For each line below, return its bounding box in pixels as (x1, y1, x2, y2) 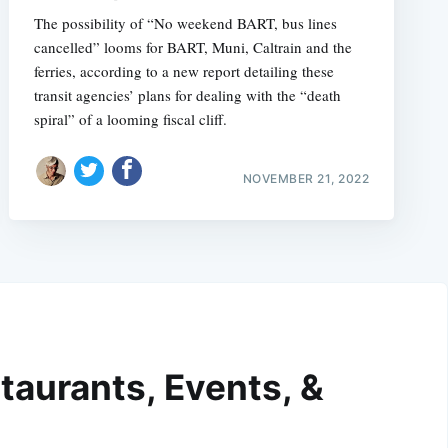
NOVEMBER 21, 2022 (242, 170, 370, 186)
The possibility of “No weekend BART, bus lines (33, 13, 337, 34)
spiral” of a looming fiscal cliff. (33, 109, 227, 130)
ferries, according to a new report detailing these (33, 61, 334, 82)
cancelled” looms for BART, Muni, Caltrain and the (33, 37, 352, 58)
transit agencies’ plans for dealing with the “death (33, 85, 341, 106)
